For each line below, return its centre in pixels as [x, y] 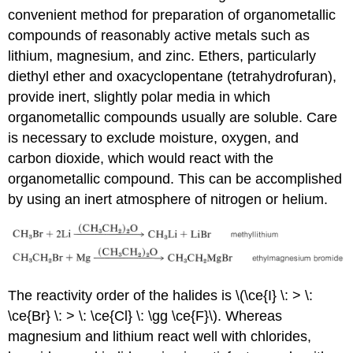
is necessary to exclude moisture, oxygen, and [154, 138]
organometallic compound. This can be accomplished [175, 179]
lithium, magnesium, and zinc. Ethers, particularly [162, 56]
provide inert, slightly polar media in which [139, 97]
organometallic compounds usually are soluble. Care [173, 118]
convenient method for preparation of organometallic [172, 15]
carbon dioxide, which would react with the [141, 159]
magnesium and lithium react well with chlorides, [160, 336]
